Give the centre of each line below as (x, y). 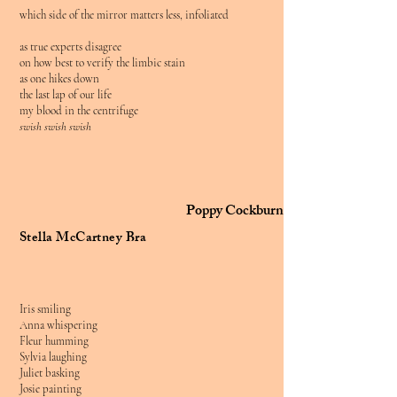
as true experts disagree (70, 47)
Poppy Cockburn (235, 212)
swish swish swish (55, 127)
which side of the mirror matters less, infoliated (124, 15)
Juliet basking (50, 373)
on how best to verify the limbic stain (104, 63)
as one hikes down (59, 79)
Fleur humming (54, 341)
